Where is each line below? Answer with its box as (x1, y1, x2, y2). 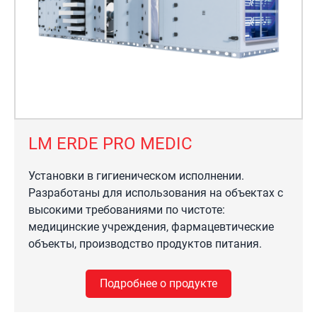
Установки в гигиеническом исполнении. (28, 169, 244, 183)
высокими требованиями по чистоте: (28, 203, 225, 217)
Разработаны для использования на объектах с (28, 186, 283, 200)
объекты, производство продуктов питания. (28, 237, 262, 250)
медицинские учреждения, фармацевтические (28, 220, 274, 234)
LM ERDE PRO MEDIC (28, 134, 192, 154)
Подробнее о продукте (99, 277, 217, 290)
